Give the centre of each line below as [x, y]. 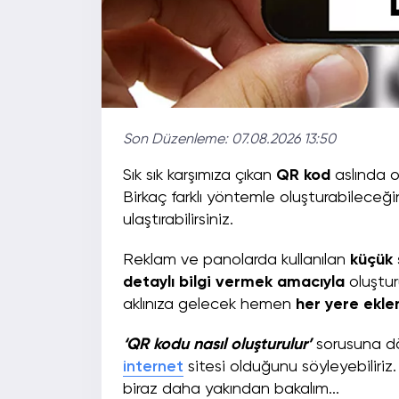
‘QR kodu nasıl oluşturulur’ [217, 345]
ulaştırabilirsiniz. [183, 220]
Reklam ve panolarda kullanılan [236, 261]
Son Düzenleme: [177, 140]
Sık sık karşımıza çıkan [199, 176]
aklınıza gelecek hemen [209, 305]
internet [153, 367]
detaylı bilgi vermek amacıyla [234, 283]
